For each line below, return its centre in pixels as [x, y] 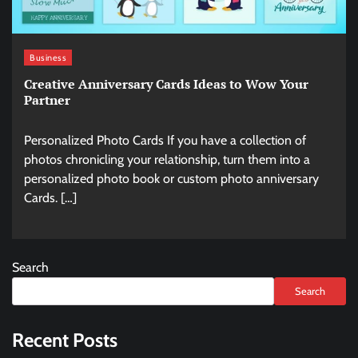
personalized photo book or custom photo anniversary [171, 179]
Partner [47, 100]
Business [48, 57]
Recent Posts [65, 340]
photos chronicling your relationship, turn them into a [167, 160]
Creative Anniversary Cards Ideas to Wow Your [166, 84]
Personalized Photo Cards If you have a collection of [165, 141]
